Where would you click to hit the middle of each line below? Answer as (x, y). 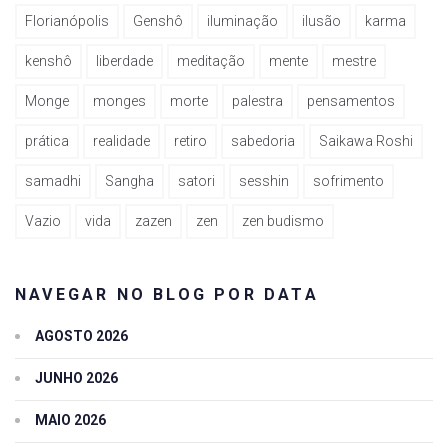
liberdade (124, 60)
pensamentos (351, 100)
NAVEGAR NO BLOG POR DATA (167, 294)
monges (119, 100)
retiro (190, 140)
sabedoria (263, 140)
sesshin (264, 180)
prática (47, 140)
